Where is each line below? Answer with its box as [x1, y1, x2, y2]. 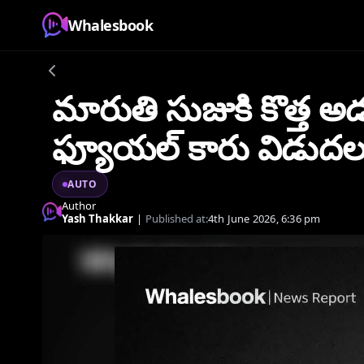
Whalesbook [68, 15, 153, 35]
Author [62, 198, 96, 213]
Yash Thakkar [62, 211, 133, 226]
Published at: [145, 211, 208, 226]
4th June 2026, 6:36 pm [208, 211, 321, 226]
